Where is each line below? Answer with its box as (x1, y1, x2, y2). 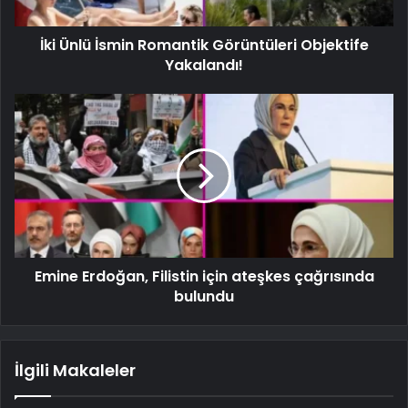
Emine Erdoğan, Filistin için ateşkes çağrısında (34, 265, 374, 287)
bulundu (174, 285, 234, 307)
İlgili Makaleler (15, 358, 136, 382)
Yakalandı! (165, 54, 243, 76)
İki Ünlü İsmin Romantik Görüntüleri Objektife (39, 34, 369, 56)
